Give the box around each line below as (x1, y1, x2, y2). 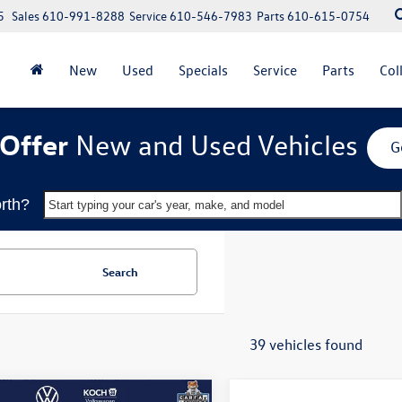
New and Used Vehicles (74, 127, 358, 162)
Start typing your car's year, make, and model (48, 198, 284, 213)
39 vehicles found (249, 335, 363, 354)
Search (101, 264, 138, 280)
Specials (179, 61, 228, 79)
